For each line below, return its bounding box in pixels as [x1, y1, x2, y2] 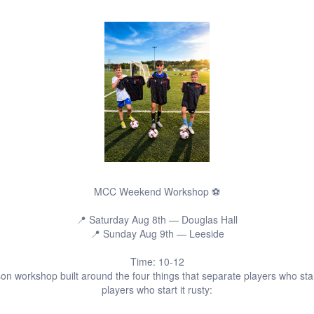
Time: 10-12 [130, 254, 184, 268]
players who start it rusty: [102, 282, 212, 296]
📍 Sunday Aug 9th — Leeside [90, 226, 224, 240]
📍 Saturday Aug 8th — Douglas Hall [76, 212, 238, 226]
